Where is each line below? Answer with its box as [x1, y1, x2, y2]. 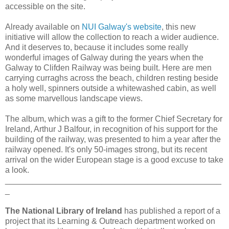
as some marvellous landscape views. [5, 94, 143, 103]
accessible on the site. [5, 2, 85, 11]
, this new [162, 22, 196, 31]
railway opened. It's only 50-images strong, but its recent [5, 145, 207, 154]
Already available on [5, 22, 82, 31]
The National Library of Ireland [5, 206, 122, 215]
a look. [5, 165, 29, 174]
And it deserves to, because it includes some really [5, 42, 188, 52]
